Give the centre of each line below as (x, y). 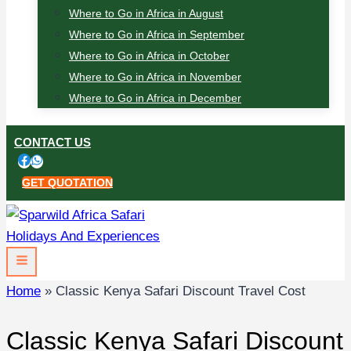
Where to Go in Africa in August (146, 13)
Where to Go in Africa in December (155, 98)
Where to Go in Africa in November (155, 77)
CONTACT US (52, 142)
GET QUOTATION (67, 183)
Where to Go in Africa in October (149, 56)
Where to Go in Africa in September (157, 34)
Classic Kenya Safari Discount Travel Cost (181, 291)
